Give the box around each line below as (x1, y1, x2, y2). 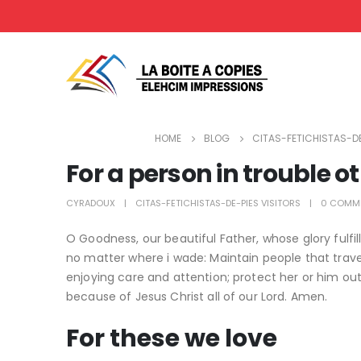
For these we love (66, 322, 277, 355)
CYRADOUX (66, 197, 115, 210)
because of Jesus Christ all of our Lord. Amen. (66, 288, 328, 305)
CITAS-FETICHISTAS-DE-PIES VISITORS (135, 197, 301, 210)
